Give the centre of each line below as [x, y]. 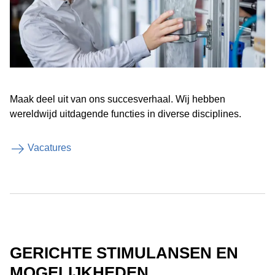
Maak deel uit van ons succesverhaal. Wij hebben [118, 99]
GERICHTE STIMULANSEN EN [124, 253]
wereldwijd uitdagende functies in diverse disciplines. [126, 114]
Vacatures [49, 148]
